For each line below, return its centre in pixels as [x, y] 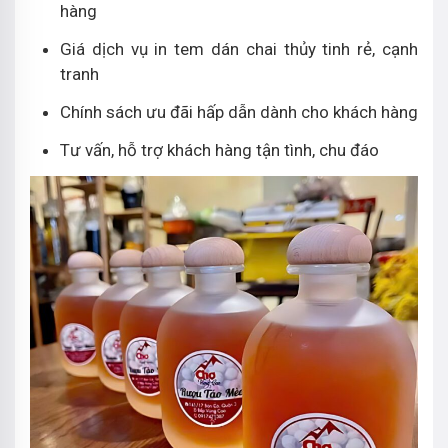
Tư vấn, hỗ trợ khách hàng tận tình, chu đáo [219, 149]
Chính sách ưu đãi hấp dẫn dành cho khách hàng [239, 111]
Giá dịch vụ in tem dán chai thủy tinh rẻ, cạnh [239, 48]
